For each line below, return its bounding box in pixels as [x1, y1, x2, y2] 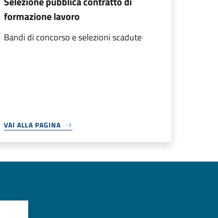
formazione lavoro [4, 9, 80, 24]
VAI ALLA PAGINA [4, 120, 61, 130]
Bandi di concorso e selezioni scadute [4, 31, 142, 44]
